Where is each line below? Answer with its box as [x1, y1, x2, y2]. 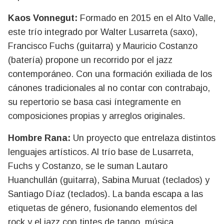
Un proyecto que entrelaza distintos [70, 133, 215, 143]
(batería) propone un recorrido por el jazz [8, 55, 172, 65]
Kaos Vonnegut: [8, 13, 77, 23]
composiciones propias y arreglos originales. [8, 111, 185, 121]
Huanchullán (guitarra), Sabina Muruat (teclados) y [8, 175, 209, 185]
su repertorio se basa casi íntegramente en [8, 97, 181, 107]
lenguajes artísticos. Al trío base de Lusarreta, [8, 147, 193, 157]
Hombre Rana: [8, 133, 70, 143]
